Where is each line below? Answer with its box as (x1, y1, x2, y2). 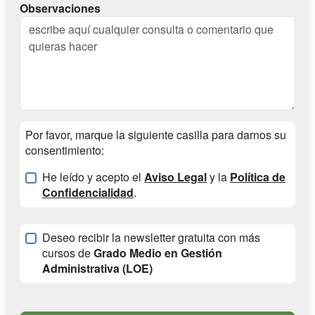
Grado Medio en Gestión (94, 245, 222, 261)
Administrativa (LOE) (42, 260, 153, 276)
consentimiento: (25, 142, 104, 158)
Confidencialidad (42, 184, 134, 200)
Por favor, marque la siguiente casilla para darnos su (25, 127, 286, 143)
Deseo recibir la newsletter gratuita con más (42, 229, 260, 245)
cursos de (42, 245, 94, 261)
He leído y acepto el (42, 169, 144, 185)
